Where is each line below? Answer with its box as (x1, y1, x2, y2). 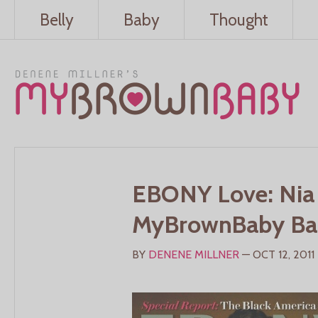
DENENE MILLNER (148, 248, 239, 262)
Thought (209, 9, 268, 30)
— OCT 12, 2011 (239, 248, 314, 262)
